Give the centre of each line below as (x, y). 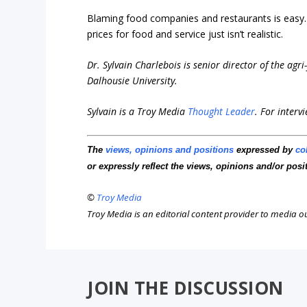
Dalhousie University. (133, 81)
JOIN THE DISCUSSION (185, 288)
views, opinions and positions (170, 149)
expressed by (265, 149)
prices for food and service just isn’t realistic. (185, 34)
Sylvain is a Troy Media (138, 112)
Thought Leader (222, 112)
